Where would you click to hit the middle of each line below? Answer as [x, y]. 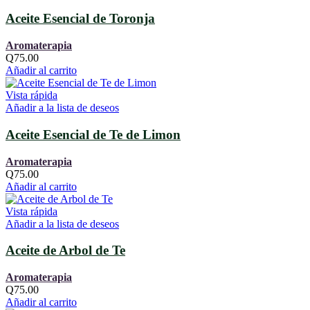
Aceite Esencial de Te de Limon [93, 134]
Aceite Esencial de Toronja [80, 19]
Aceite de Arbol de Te [65, 250]
